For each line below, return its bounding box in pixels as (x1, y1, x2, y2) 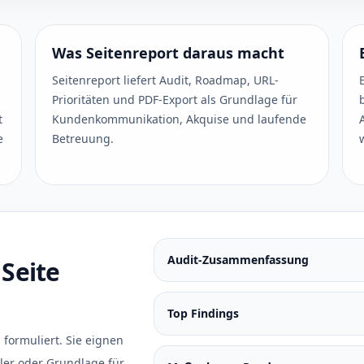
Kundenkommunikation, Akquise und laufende (51, 111, 306, 127)
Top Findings (167, 305, 239, 321)
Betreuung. (51, 131, 114, 146)
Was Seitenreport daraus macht (51, 43, 284, 63)
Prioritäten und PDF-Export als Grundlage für (51, 92, 297, 107)
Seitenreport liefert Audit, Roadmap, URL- (51, 72, 279, 88)
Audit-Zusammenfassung (167, 252, 309, 267)
